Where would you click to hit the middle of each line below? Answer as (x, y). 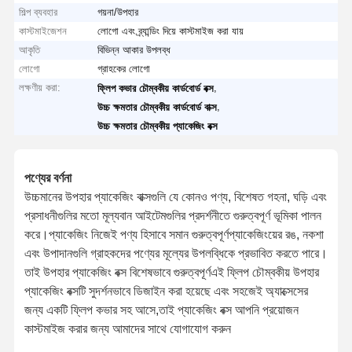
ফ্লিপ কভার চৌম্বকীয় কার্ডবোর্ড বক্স (156, 88)
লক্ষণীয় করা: (40, 87)
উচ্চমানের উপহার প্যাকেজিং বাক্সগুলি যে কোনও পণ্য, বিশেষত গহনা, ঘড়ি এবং (175, 196)
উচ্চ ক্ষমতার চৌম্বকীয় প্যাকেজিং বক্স (158, 126)
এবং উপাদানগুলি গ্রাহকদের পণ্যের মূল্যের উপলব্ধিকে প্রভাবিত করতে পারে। (176, 253)
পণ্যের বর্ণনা (48, 178)
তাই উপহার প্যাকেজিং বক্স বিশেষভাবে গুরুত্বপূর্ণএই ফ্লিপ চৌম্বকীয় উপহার (171, 272)
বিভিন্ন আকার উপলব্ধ (134, 49)
